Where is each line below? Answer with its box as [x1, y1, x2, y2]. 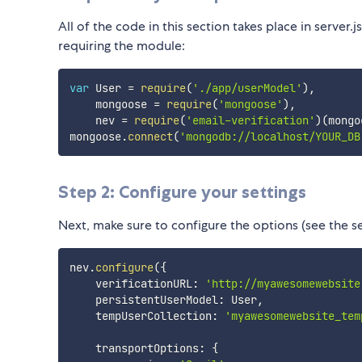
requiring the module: [58, 37, 185, 55]
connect [127, 129, 173, 145]
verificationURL [69, 276, 192, 292]
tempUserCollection [69, 309, 212, 324]
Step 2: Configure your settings [58, 182, 306, 203]
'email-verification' [185, 113, 315, 128]
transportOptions [69, 341, 199, 356]
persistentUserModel [69, 293, 218, 308]
